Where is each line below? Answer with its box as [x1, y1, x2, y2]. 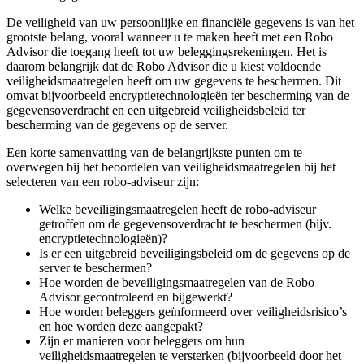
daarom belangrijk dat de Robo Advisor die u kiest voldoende [6, 59, 321, 74]
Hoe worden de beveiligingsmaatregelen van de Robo [39, 275, 314, 290]
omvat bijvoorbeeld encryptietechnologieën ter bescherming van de [6, 89, 349, 103]
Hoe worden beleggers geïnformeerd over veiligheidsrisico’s [39, 305, 347, 319]
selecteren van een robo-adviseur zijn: [6, 175, 199, 189]
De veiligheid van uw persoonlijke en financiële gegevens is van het [6, 15, 354, 30]
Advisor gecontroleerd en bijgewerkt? [39, 290, 232, 305]
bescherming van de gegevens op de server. [6, 118, 228, 132]
